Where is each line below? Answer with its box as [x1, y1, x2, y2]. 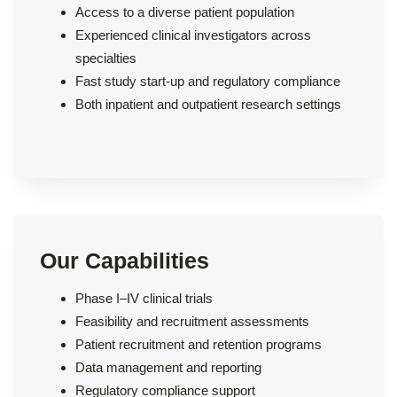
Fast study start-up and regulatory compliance [75, 73, 340, 89]
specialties [75, 50, 136, 66]
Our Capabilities [40, 248, 209, 273]
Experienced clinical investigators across [75, 27, 311, 43]
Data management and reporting [75, 359, 261, 375]
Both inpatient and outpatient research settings [75, 96, 341, 112]
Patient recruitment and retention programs [75, 336, 322, 352]
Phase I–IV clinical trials [75, 290, 213, 306]
